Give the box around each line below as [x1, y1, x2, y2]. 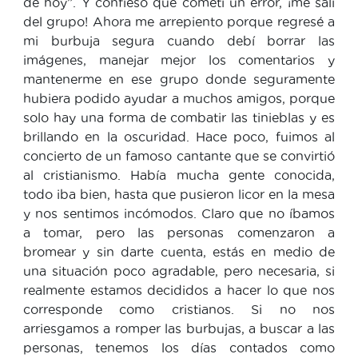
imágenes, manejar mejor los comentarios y [23, 52, 335, 67]
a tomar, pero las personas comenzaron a [23, 225, 335, 240]
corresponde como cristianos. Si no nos [23, 301, 335, 316]
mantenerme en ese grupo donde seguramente [23, 71, 335, 86]
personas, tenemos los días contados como [23, 340, 335, 355]
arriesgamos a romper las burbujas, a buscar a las [23, 320, 335, 336]
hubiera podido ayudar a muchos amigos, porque [23, 90, 335, 105]
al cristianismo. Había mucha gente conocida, [23, 167, 335, 182]
